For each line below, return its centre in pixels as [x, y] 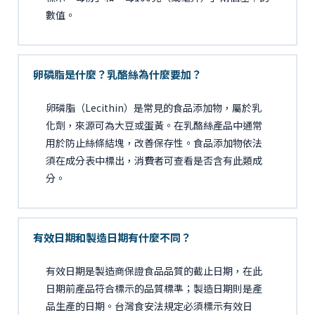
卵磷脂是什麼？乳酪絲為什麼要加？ [117, 74]
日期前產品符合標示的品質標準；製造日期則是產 [154, 288]
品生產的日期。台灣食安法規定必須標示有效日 [149, 306]
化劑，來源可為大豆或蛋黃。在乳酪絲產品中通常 [154, 125]
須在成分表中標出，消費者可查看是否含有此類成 [154, 160]
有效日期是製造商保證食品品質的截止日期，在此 [154, 270]
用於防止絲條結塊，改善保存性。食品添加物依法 [154, 142]
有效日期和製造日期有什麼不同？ [112, 237]
